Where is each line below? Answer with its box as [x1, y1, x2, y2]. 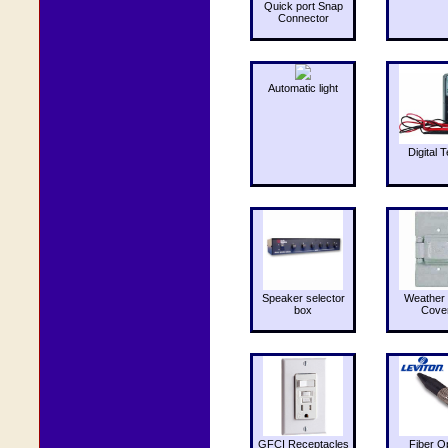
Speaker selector [261, 291, 345, 304]
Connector [277, 11, 329, 24]
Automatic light [268, 81, 338, 94]
